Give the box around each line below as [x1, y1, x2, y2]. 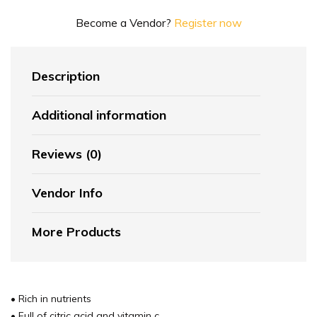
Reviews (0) [32, 146, 102, 163]
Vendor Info [32, 185, 103, 202]
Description [32, 68, 100, 85]
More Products [32, 224, 121, 241]
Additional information [32, 107, 166, 124]
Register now [173, 16, 242, 30]
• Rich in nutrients [11, 292, 91, 306]
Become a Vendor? [75, 16, 174, 30]
